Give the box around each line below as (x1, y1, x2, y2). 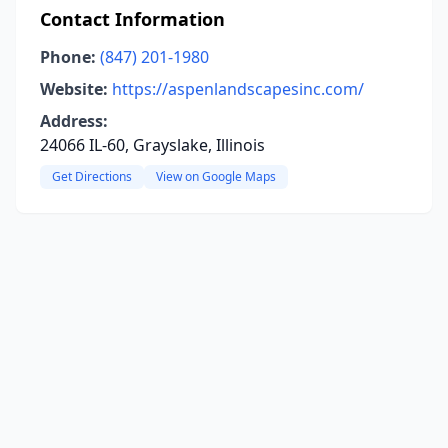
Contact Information (40, 7, 225, 31)
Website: (40, 78, 108, 100)
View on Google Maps (156, 168, 276, 185)
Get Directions (52, 168, 132, 185)
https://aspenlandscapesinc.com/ (112, 78, 364, 100)
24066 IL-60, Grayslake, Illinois (40, 134, 265, 156)
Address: (40, 110, 108, 132)
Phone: (40, 46, 96, 68)
